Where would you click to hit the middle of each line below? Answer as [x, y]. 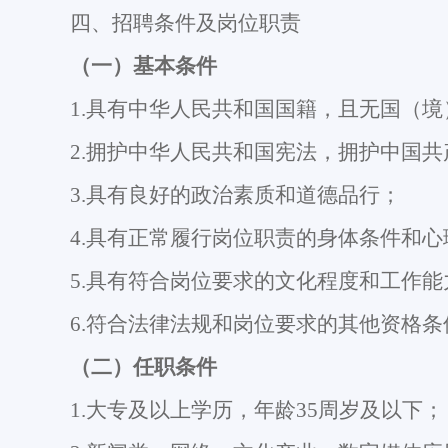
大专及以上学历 [159, 410]
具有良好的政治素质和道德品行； [243, 195]
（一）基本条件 [143, 66]
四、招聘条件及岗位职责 [185, 23]
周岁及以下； [380, 410]
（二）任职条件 [143, 367]
